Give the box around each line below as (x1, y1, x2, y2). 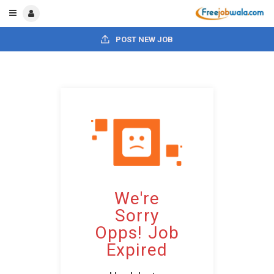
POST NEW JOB (114, 35, 173, 44)
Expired (106, 240, 168, 261)
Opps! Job (95, 223, 179, 243)
